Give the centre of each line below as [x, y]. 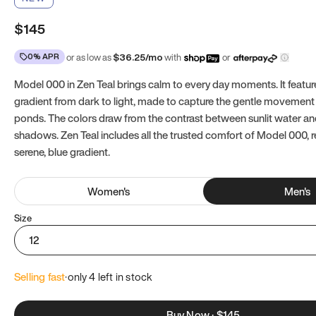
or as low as [89, 57]
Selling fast [40, 276]
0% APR [43, 56]
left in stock [124, 276]
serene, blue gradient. [62, 152]
